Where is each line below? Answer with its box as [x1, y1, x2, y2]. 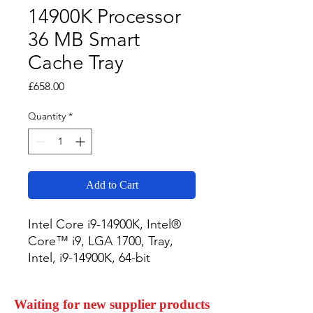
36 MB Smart [28, 28, 140, 51]
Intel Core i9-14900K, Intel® [28, 217, 181, 232]
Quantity [28, 110, 66, 122]
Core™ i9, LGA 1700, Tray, [28, 233, 173, 249]
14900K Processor [28, 5, 181, 28]
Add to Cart [85, 179, 138, 191]
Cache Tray [28, 51, 124, 74]
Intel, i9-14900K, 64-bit [28, 250, 150, 265]
